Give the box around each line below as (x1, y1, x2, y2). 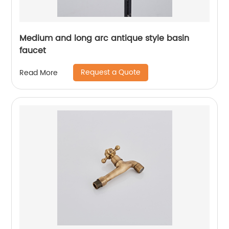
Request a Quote (81, 66, 141, 78)
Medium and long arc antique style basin (19, 32, 190, 45)
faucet (19, 44, 47, 57)
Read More (19, 66, 58, 79)
